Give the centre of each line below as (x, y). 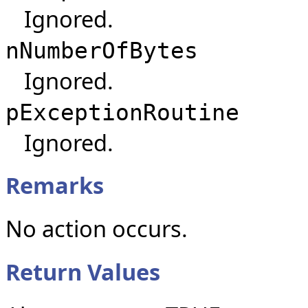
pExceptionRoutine (122, 112)
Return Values (83, 272)
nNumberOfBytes (102, 51)
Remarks (55, 186)
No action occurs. (97, 229)
